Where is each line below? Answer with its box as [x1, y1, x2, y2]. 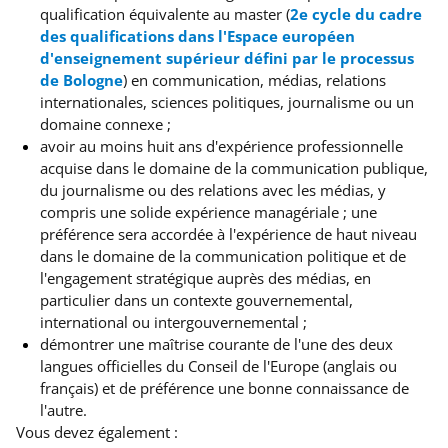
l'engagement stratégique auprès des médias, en [40, 268, 371, 288]
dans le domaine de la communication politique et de [40, 246, 406, 266]
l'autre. [40, 400, 87, 420]
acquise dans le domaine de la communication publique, [40, 158, 428, 178]
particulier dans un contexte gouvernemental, [40, 290, 353, 310]
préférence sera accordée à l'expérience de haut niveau [40, 224, 417, 244]
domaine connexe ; [40, 114, 171, 134]
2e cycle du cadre [290, 4, 422, 24]
